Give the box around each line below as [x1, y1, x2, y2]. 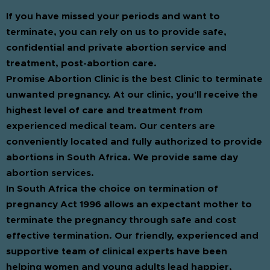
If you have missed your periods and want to [6, 10, 220, 23]
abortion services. [6, 167, 94, 180]
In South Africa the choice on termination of [6, 183, 218, 195]
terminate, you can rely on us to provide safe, [6, 26, 227, 39]
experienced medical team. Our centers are [6, 120, 215, 133]
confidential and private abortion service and [6, 42, 227, 54]
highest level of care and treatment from [6, 104, 202, 117]
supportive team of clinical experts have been [6, 245, 227, 258]
